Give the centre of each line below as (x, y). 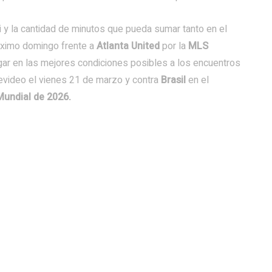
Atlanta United (129, 46)
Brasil (175, 80)
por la (175, 46)
